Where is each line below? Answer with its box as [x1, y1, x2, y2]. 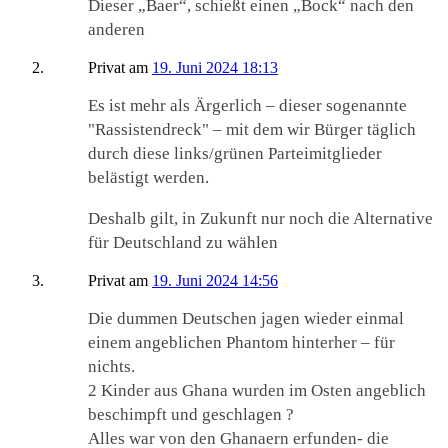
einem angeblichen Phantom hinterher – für [88, 333, 395, 353]
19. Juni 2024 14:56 [152, 272, 278, 290]
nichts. [88, 357, 135, 377]
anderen [88, 20, 145, 40]
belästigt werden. [88, 168, 209, 188]
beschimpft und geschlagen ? [88, 405, 294, 425]
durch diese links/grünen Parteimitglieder [88, 144, 382, 164]
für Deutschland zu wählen [88, 233, 278, 253]
